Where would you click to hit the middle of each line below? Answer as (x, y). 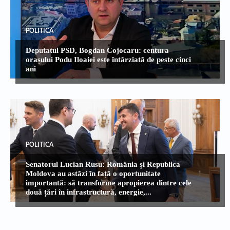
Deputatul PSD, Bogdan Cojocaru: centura (97, 50)
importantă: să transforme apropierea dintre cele (109, 183)
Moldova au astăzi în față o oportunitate (93, 173)
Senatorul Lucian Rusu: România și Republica (103, 164)
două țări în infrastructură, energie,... (89, 192)
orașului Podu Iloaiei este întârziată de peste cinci (108, 59)
